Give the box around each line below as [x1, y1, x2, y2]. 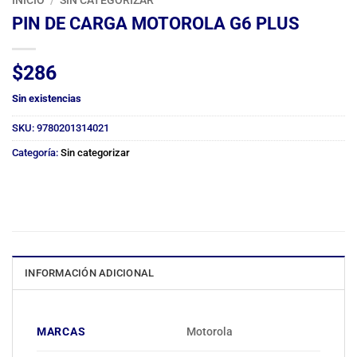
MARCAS [37, 324, 86, 339]
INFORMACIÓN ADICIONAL [25, 266, 155, 279]
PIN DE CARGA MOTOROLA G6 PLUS [12, 12, 300, 33]
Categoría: [12, 146, 61, 159]
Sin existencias [12, 92, 81, 104]
